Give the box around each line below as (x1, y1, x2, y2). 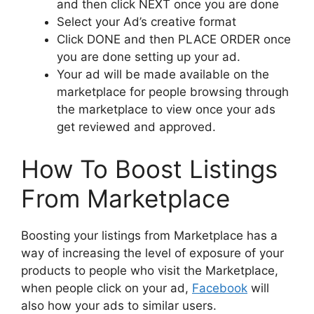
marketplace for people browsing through (57, 85, 289, 100)
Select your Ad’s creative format (57, 15, 236, 29)
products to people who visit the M (21, 263, 216, 278)
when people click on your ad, (21, 280, 192, 295)
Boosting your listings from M (21, 228, 184, 243)
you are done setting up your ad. (57, 50, 240, 64)
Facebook (192, 280, 247, 295)
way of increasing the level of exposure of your (21, 245, 284, 260)
